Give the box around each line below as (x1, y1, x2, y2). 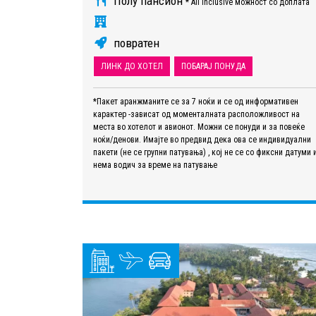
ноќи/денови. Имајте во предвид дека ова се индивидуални (93, 134, 311, 145)
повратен (111, 35, 159, 50)
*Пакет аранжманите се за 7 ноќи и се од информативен (93, 96, 298, 107)
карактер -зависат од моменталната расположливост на (93, 109, 300, 119)
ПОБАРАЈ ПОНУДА (181, 61, 245, 71)
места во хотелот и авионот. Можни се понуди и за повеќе (93, 121, 305, 132)
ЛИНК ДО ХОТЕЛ (101, 61, 163, 71)
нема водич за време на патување (93, 159, 217, 170)
